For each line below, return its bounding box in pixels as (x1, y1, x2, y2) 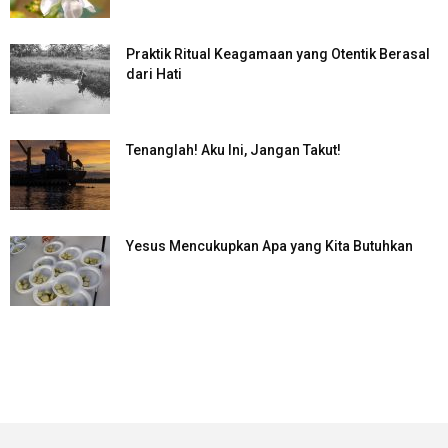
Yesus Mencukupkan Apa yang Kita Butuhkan (126, 238, 413, 255)
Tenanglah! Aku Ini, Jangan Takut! (126, 142, 341, 159)
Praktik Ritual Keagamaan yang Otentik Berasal (126, 46, 430, 63)
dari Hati (126, 66, 182, 83)
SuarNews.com (10, 340, 111, 357)
